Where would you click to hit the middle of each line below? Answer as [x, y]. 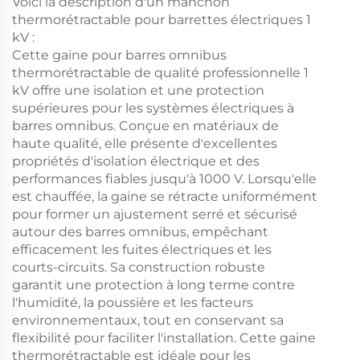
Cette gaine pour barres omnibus [119, 55]
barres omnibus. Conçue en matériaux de [145, 125]
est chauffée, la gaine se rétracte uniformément [165, 196]
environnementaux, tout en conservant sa [148, 320]
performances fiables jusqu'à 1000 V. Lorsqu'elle [164, 178]
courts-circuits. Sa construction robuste [139, 267]
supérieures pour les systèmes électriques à [153, 108]
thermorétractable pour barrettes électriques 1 [162, 19]
